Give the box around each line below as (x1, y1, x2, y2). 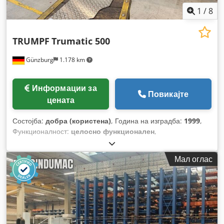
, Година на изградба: (111, 115, 184, 125)
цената (46, 94, 75, 105)
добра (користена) (45, 115, 111, 125)
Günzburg (24, 55, 53, 64)
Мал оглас (174, 153, 212, 164)
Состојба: (12, 115, 45, 125)
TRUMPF (12, 34, 49, 47)
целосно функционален (71, 126, 154, 136)
